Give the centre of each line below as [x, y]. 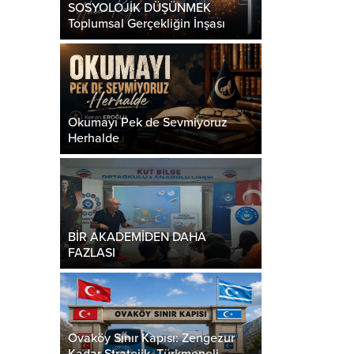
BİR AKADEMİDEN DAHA [137, 237]
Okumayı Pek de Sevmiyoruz [148, 122]
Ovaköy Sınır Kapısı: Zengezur [152, 339]
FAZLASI [92, 252]
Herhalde [94, 138]
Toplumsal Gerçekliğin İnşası [147, 23]
